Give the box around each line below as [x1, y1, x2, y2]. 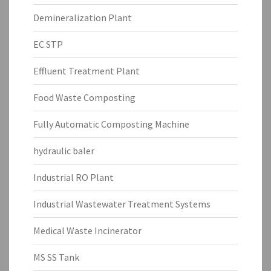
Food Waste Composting [33, 91, 135, 103]
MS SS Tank [33, 250, 79, 263]
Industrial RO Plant [33, 171, 114, 183]
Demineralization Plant [33, 11, 132, 24]
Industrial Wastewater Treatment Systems [33, 197, 211, 210]
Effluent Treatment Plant [33, 64, 140, 77]
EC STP [33, 38, 63, 50]
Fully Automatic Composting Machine [33, 117, 189, 130]
